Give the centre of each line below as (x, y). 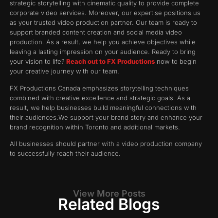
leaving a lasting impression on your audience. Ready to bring (103, 52)
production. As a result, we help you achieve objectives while (103, 42)
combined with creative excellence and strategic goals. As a (100, 98)
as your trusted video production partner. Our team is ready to (103, 23)
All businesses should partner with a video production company (106, 144)
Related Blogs (109, 204)
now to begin (176, 62)
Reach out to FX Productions (110, 62)
